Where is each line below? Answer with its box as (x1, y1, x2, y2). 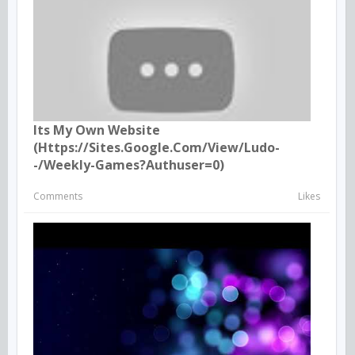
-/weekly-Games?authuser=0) (33, 155, 224, 174)
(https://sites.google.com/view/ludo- (33, 138, 280, 156)
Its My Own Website (33, 120, 160, 139)
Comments (33, 189, 82, 203)
